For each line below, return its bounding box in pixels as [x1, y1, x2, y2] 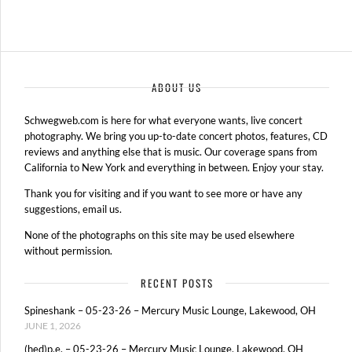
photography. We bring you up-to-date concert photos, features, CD [24, 129, 328, 142]
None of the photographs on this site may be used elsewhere [24, 228, 295, 241]
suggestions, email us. [24, 202, 122, 215]
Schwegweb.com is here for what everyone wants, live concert [24, 113, 302, 126]
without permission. [24, 244, 112, 257]
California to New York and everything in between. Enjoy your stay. [24, 160, 324, 174]
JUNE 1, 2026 [24, 320, 81, 332]
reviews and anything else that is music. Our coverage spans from [24, 145, 317, 158]
